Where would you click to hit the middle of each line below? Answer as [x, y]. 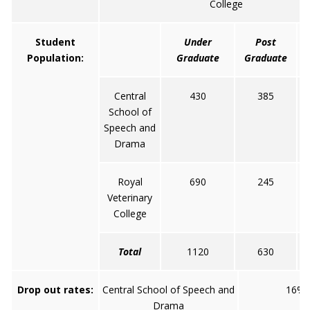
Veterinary [130, 198]
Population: [55, 58]
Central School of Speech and [168, 290]
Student [55, 42]
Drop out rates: [55, 290]
